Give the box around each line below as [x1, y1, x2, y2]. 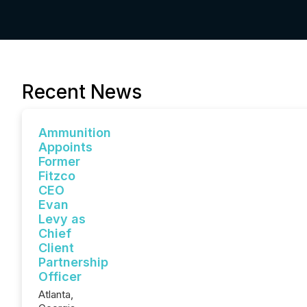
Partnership [38, 255, 108, 269]
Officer [38, 269, 82, 284]
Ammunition [38, 125, 111, 140]
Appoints [38, 140, 93, 154]
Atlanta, [38, 288, 73, 301]
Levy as [38, 212, 86, 226]
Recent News [22, 80, 142, 103]
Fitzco [38, 169, 75, 183]
